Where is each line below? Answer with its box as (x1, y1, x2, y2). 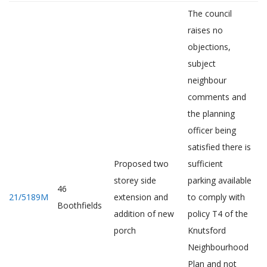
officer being (188, 125, 236, 136)
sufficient (188, 158, 223, 169)
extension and (114, 191, 168, 203)
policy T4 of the (188, 208, 248, 219)
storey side (114, 175, 156, 186)
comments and (188, 91, 246, 103)
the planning (188, 108, 235, 119)
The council (188, 8, 232, 19)
